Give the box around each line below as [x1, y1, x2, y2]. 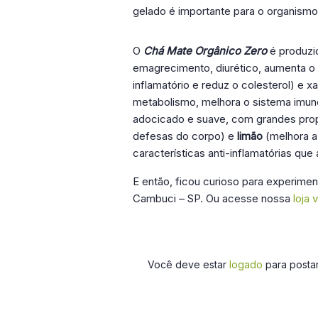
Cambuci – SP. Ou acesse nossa [133, 191, 293, 205]
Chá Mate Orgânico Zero [143, 43, 270, 57]
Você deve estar [148, 258, 229, 270]
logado [229, 258, 263, 270]
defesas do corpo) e [133, 128, 237, 143]
